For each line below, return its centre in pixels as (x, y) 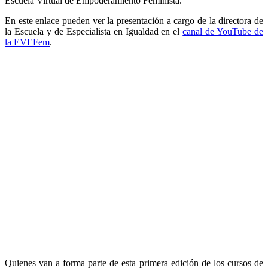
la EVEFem (27, 42)
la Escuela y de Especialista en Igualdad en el (94, 31)
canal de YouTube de (223, 31)
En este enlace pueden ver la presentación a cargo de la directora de (134, 20)
